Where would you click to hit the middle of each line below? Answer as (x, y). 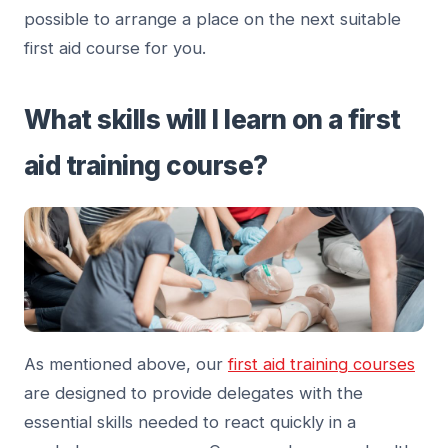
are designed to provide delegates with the (193, 393)
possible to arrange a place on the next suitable (212, 19)
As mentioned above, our (126, 364)
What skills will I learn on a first (212, 120)
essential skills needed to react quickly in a (190, 422)
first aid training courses (321, 364)
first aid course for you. (115, 48)
